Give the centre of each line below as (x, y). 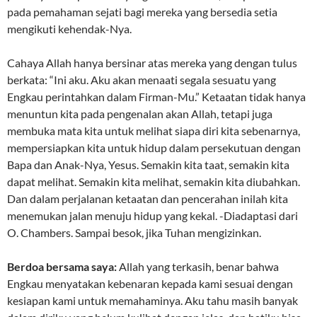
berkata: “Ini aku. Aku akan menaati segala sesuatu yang (142, 80)
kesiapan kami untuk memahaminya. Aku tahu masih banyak (152, 301)
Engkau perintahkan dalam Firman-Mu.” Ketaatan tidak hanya (156, 97)
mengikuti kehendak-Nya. (69, 29)
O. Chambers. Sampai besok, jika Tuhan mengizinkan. (134, 233)
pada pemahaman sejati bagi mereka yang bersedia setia (142, 12)
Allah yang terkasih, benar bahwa (198, 267)
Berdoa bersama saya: (62, 267)
